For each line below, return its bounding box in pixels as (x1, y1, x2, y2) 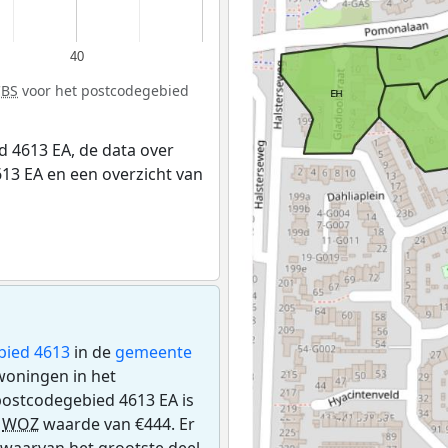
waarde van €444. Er (39, 412, 195, 435)
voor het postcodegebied (18, 80, 189, 100)
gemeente (115, 340, 192, 363)
